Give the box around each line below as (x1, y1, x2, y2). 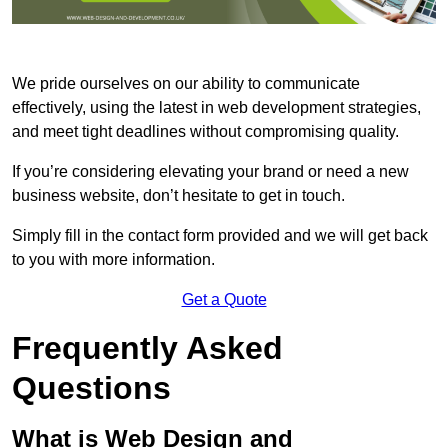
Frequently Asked (12, 329, 283, 366)
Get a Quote (181, 290, 267, 308)
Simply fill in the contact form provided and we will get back (12, 226, 428, 244)
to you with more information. (12, 250, 215, 268)
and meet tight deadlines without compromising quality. (12, 122, 399, 140)
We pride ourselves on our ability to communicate (12, 74, 360, 92)
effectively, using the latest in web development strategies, (12, 98, 421, 116)
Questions (12, 369, 171, 406)
